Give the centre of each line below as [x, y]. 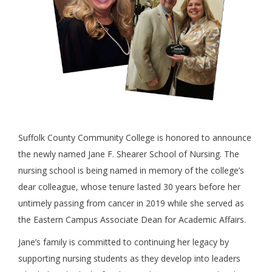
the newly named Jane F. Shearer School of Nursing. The [129, 154]
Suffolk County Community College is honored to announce [135, 138]
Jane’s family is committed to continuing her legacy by [124, 242]
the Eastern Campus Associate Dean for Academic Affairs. [133, 219]
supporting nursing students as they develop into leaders [129, 258]
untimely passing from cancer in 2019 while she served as [131, 203]
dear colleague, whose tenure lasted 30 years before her [129, 187]
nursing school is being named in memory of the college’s [131, 170]
